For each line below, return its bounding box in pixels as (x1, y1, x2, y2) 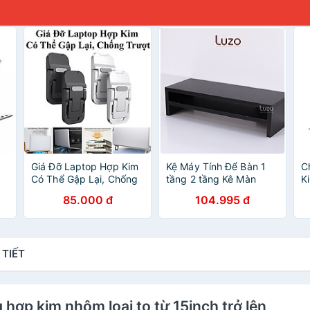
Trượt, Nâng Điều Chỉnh (31, 185, 139, 197)
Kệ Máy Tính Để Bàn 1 (166, 161, 266, 172)
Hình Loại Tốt (166, 185, 226, 197)
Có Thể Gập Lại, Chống (31, 173, 138, 185)
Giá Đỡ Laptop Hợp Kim (31, 161, 139, 172)
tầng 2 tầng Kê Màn (166, 173, 256, 185)
